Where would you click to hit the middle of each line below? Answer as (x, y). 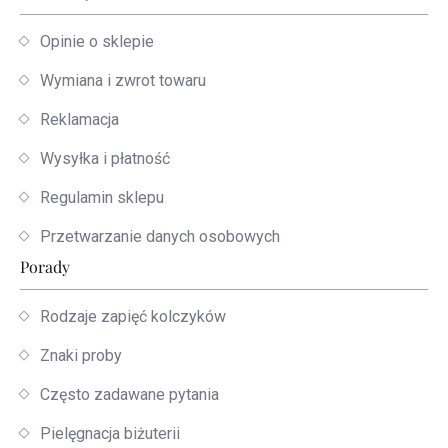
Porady (45, 266)
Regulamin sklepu (102, 197)
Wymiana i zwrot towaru (123, 80)
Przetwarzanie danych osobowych (160, 236)
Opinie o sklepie (97, 41)
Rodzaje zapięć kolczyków (133, 316)
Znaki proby (81, 355)
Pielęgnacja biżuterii (110, 433)
